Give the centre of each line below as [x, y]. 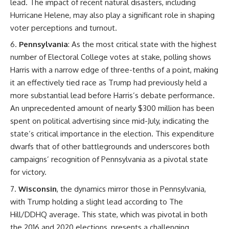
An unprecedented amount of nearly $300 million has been [112, 108]
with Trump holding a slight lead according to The [97, 201]
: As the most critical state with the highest [142, 44]
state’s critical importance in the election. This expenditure [112, 134]
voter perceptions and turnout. [64, 28]
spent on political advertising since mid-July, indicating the [110, 121]
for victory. [28, 172]
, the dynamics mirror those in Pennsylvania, [131, 189]
